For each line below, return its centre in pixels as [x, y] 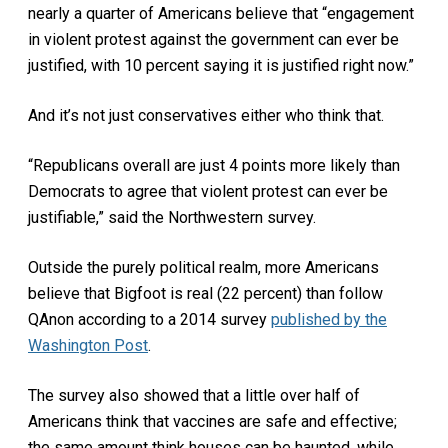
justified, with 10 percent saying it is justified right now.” [221, 65]
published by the [329, 319]
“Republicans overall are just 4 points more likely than [214, 165]
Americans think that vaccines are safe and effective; [212, 421]
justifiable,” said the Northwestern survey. [172, 217]
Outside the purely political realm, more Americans [203, 267]
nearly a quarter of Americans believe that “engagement [221, 13]
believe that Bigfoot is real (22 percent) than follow [205, 293]
